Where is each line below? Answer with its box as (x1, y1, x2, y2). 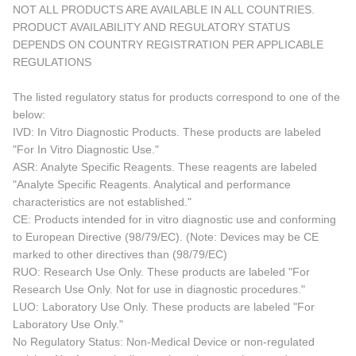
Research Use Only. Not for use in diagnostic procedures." (13, 282, 305, 296)
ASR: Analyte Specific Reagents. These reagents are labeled (13, 160, 317, 173)
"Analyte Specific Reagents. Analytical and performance (13, 177, 291, 191)
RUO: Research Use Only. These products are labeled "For (13, 265, 310, 278)
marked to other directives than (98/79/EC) (13, 247, 227, 261)
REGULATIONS (13, 55, 91, 68)
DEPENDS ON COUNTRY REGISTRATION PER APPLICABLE (13, 37, 323, 51)
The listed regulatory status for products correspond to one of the (13, 90, 340, 103)
